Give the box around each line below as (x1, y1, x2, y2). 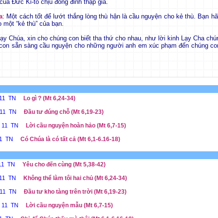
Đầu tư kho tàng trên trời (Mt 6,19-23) (23, 188, 127, 195)
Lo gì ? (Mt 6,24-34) (23, 95, 75, 102)
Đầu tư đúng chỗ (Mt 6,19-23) (23, 109, 104, 115)
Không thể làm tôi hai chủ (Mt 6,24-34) (23, 175, 127, 182)
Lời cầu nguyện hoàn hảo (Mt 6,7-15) (25, 122, 126, 129)
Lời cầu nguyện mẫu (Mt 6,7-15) (25, 202, 113, 209)
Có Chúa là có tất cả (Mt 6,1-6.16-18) (20, 136, 120, 143)
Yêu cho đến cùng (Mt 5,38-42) (22, 161, 106, 168)
